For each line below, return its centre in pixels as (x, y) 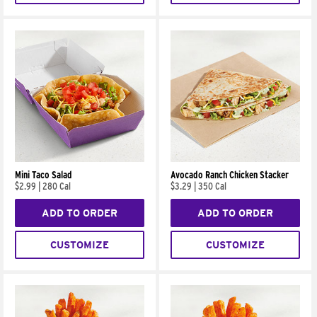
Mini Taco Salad (44, 175)
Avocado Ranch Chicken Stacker (230, 175)
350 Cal (213, 186)
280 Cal (57, 186)
